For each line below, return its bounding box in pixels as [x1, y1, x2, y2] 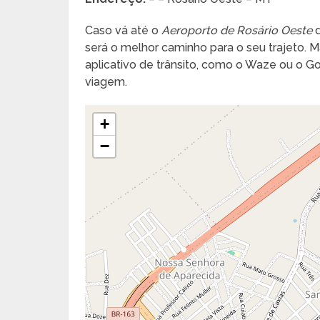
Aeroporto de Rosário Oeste [161, 23, 313, 37]
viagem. [85, 74, 128, 89]
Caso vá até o [85, 23, 162, 37]
